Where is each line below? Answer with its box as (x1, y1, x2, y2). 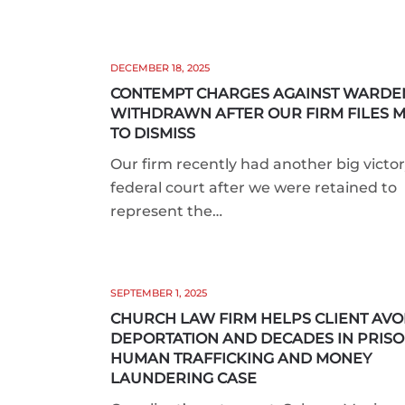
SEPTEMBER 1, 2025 (110, 287, 207, 300)
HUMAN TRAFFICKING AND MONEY (110, 350, 372, 368)
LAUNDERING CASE (110, 370, 257, 388)
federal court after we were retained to (110, 179, 397, 197)
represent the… (110, 202, 222, 221)
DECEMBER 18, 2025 (110, 61, 210, 75)
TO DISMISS (110, 125, 195, 143)
